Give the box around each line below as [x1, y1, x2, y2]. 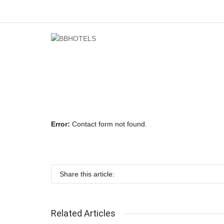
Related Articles [51, 208, 115, 219]
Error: [51, 120, 70, 128]
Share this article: [59, 170, 114, 178]
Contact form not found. [70, 120, 147, 128]
